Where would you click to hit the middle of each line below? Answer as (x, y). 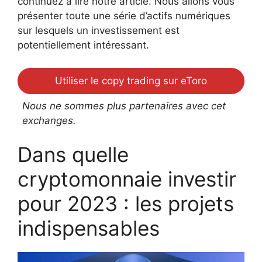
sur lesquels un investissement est (99, 31)
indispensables (89, 228)
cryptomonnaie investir (127, 179)
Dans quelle (73, 154)
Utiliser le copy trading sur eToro (131, 80)
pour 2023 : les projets (126, 203)
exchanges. (49, 120)
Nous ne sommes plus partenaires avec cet (124, 106)
